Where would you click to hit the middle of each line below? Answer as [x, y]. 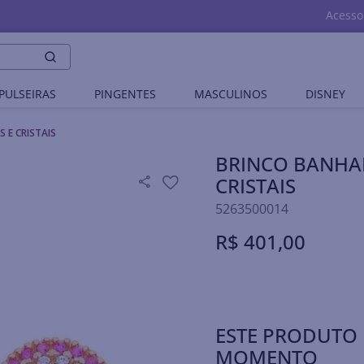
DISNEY [326, 94]
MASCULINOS [231, 94]
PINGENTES [125, 94]
